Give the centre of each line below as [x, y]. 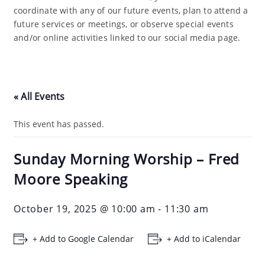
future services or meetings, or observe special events [124, 24]
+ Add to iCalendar [204, 239]
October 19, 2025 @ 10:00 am [85, 209]
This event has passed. [59, 124]
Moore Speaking [71, 179]
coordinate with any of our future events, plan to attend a [131, 11]
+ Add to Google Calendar [83, 239]
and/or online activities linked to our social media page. [127, 38]
